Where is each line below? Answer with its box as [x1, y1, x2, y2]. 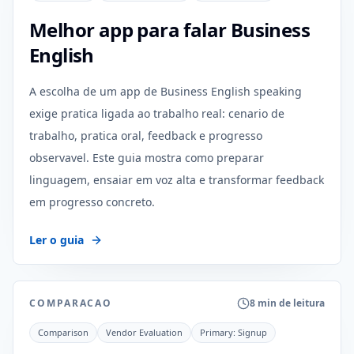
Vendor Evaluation [106, 326, 183, 338]
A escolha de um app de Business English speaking [29, 84, 302, 99]
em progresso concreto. [29, 194, 155, 209]
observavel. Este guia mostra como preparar [29, 150, 264, 165]
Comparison [38, 326, 88, 338]
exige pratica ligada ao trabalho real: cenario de [29, 106, 284, 121]
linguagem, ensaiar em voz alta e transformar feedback [29, 172, 324, 187]
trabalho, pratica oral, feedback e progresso [29, 128, 262, 143]
